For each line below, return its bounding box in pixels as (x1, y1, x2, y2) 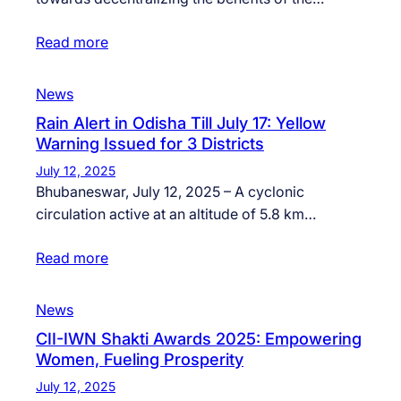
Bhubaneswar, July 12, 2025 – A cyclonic (36, 183, 304, 201)
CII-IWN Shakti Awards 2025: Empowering (36, 328, 362, 349)
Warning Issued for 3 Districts (36, 133, 264, 154)
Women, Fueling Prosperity (36, 349, 243, 370)
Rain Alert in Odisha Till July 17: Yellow (36, 113, 326, 133)
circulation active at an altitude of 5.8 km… (36, 205, 316, 224)
